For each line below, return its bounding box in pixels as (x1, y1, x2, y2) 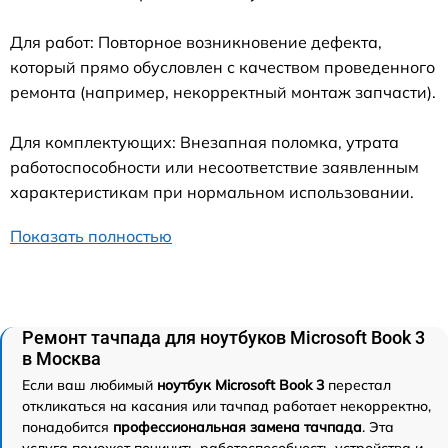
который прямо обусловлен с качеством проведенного (10, 56, 435, 77)
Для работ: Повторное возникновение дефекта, (10, 31, 382, 52)
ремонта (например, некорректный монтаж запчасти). (10, 81, 436, 102)
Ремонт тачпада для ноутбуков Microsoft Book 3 (22, 326, 425, 348)
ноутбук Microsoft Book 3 (157, 375, 324, 394)
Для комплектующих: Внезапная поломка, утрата (10, 131, 399, 152)
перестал (324, 375, 391, 394)
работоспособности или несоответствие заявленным (10, 156, 419, 177)
